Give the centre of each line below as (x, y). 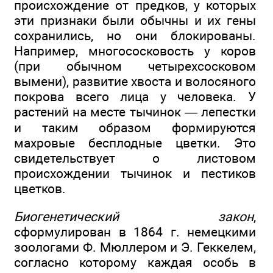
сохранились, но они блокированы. (135, 35)
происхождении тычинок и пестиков (135, 173)
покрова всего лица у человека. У (135, 96)
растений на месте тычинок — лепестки (135, 112)
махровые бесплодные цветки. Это (135, 143)
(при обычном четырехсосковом (135, 66)
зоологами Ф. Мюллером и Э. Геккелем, (135, 247)
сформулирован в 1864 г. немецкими (135, 232)
